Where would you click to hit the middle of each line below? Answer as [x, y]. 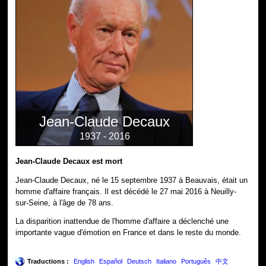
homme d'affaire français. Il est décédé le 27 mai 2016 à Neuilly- [126, 191]
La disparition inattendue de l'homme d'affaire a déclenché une [122, 221]
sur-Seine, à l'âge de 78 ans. [65, 202]
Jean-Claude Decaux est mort [69, 161]
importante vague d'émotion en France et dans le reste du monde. [129, 233]
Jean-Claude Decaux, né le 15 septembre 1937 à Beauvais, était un [132, 180]
